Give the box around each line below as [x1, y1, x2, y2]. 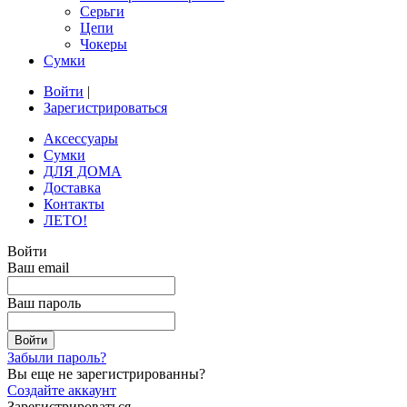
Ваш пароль [7, 295, 81, 311]
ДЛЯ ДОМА [44, 164, 122, 179]
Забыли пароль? [7, 350, 106, 365]
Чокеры [80, 36, 127, 52]
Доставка [44, 180, 101, 195]
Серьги [80, 4, 124, 19]
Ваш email [7, 260, 69, 275]
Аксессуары [44, 131, 118, 146]
